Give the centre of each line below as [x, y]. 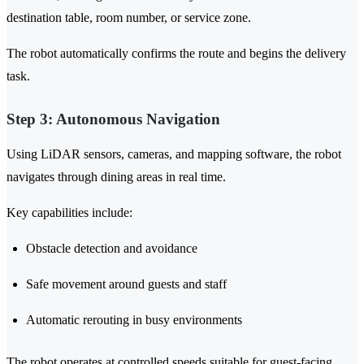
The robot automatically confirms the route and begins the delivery [176, 54]
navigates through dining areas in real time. [116, 177]
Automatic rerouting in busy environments [134, 320]
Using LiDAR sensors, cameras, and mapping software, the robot [174, 154]
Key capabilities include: [69, 213]
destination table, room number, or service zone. [129, 18]
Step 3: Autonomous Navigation [113, 119]
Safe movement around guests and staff [126, 284]
